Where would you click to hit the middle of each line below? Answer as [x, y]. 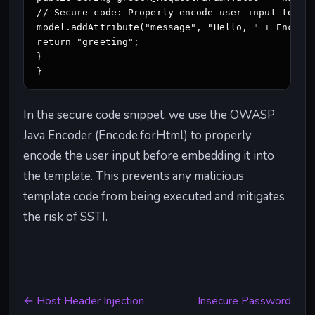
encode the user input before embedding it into [149, 156]
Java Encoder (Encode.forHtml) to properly [138, 136]
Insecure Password [244, 301]
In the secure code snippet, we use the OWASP [149, 115]
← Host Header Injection [84, 301]
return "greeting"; [88, 41]
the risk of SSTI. [66, 217]
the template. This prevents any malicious [134, 176]
